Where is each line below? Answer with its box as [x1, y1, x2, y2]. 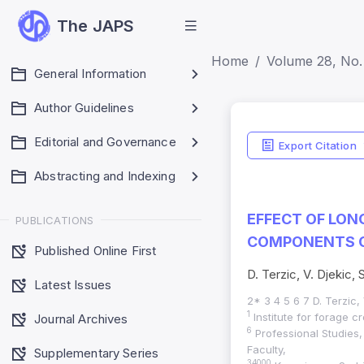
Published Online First [34, 242, 157, 258]
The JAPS [57, 16, 135, 36]
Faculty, [247, 343, 286, 357]
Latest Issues [34, 276, 112, 292]
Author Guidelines [34, 100, 134, 115]
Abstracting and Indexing [34, 168, 175, 184]
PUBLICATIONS [15, 213, 94, 227]
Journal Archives [34, 310, 128, 327]
